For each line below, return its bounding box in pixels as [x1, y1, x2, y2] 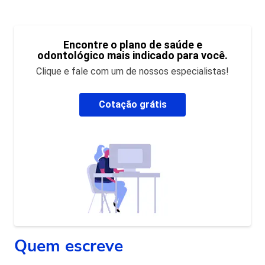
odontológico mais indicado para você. [37, 49, 228, 62]
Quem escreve [14, 234, 123, 257]
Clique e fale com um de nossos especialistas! [36, 65, 229, 77]
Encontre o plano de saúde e [63, 38, 202, 51]
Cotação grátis [98, 98, 167, 110]
